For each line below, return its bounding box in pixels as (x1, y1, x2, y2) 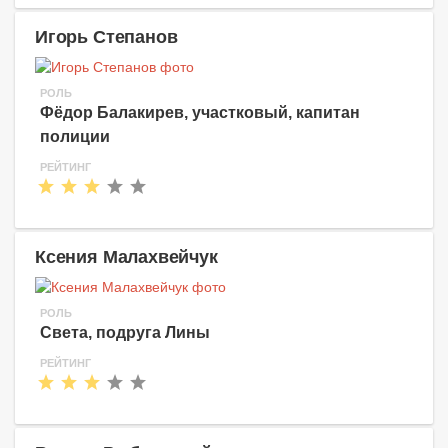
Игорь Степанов (35, 26, 178, 47)
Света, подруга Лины (40, 323, 210, 341)
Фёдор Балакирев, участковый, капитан (40, 103, 360, 121)
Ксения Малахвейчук (35, 246, 218, 267)
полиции (40, 127, 110, 145)
